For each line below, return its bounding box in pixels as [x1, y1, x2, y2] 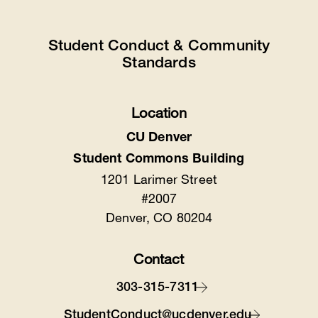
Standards [122, 56, 196, 72]
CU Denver [126, 131, 192, 145]
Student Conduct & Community [48, 39, 270, 55]
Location [131, 104, 187, 121]
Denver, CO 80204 [105, 209, 213, 225]
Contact [133, 250, 185, 267]
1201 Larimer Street [100, 170, 218, 187]
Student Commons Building [73, 153, 245, 166]
